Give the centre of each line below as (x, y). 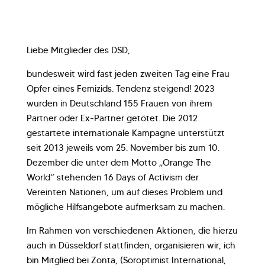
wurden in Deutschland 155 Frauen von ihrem (119, 103)
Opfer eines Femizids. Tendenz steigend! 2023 (121, 88)
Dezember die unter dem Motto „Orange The (119, 162)
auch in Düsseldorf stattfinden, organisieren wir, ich (131, 245)
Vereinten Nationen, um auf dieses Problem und (125, 192)
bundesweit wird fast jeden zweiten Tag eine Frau (128, 74)
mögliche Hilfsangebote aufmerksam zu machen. (126, 207)
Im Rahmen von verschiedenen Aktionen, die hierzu (132, 230)
